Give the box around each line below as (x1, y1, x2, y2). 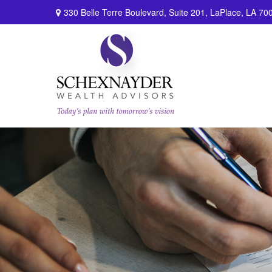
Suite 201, (169, 5, 208, 18)
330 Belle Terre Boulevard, (64, 5, 169, 18)
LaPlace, (210, 5, 243, 18)
